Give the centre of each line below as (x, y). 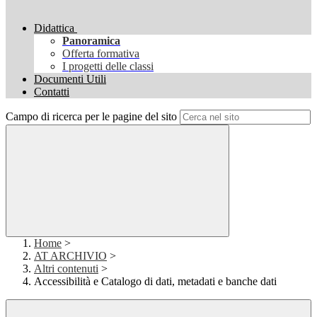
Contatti (52, 92)
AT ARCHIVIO (70, 256)
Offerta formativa (101, 54)
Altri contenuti (66, 269)
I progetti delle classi (108, 67)
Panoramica (91, 41)
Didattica (54, 28)
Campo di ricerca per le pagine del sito (91, 117)
